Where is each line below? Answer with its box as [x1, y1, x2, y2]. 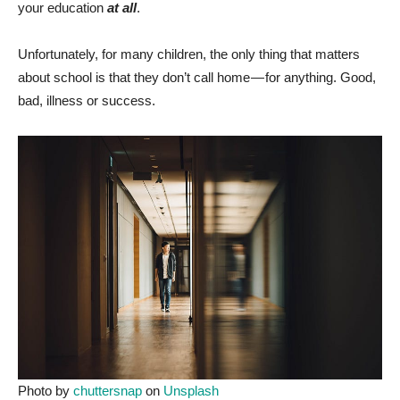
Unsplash [163, 382, 219, 398]
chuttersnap [73, 382, 142, 398]
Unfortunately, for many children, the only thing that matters [18, 46, 360, 62]
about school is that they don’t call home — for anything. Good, [18, 70, 376, 86]
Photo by [18, 382, 73, 398]
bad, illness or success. [18, 93, 155, 109]
